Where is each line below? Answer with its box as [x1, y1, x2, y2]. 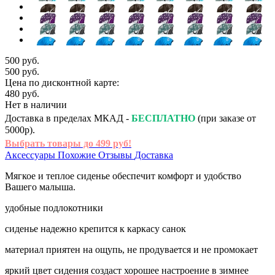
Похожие [58, 149, 98, 160]
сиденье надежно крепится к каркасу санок [5, 223, 186, 234]
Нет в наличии [5, 99, 67, 110]
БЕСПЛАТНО [131, 112, 195, 123]
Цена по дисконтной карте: [5, 77, 119, 88]
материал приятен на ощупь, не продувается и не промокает [5, 244, 258, 255]
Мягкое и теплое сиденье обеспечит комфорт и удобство [5, 170, 241, 181]
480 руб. [5, 88, 39, 99]
